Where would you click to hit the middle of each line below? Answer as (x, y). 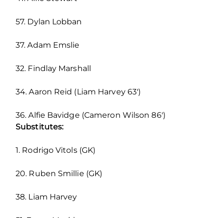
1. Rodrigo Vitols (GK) (56, 150)
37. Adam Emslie (48, 45)
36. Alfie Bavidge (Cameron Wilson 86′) (91, 115)
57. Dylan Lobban (49, 21)
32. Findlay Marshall (53, 68)
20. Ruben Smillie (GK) (59, 173)
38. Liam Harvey (46, 197)
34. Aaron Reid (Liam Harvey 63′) (78, 91)
